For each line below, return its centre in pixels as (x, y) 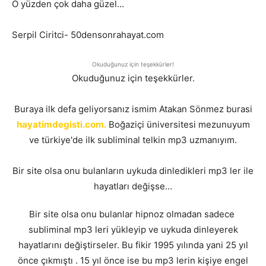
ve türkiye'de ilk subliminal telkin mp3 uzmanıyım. (133, 140)
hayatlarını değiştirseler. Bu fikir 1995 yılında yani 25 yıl (133, 245)
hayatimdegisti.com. (61, 124)
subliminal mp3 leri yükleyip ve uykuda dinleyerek (133, 229)
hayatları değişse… (133, 186)
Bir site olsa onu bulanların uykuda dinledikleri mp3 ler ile (133, 171)
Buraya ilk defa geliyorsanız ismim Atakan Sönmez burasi (133, 109)
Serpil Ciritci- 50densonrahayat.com (88, 35)
